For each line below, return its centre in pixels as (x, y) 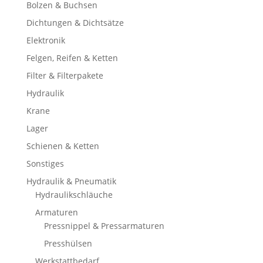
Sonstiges (45, 164)
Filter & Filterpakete (65, 76)
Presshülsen (68, 244)
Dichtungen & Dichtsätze (75, 23)
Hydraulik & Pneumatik (71, 181)
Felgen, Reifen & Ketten (72, 58)
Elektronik (45, 41)
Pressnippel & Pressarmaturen (104, 226)
